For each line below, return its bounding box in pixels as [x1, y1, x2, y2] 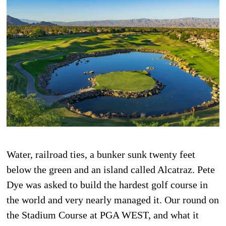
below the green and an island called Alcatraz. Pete [7, 163, 215, 175]
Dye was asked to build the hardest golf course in [7, 179, 208, 190]
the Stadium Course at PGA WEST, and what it [7, 209, 199, 220]
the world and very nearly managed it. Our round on [7, 194, 219, 205]
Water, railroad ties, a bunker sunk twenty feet [7, 148, 196, 160]
